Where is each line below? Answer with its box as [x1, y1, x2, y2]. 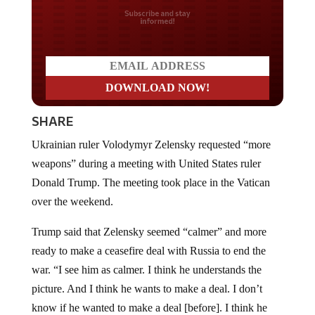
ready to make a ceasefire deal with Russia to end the [31, 233, 266, 245]
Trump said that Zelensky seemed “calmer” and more [31, 214, 266, 226]
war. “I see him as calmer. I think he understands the [31, 252, 262, 264]
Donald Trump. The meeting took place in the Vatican [31, 165, 270, 177]
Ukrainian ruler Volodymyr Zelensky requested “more [31, 127, 271, 139]
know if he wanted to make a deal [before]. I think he [31, 290, 267, 302]
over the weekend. [31, 184, 113, 196]
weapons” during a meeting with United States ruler [31, 146, 261, 158]
